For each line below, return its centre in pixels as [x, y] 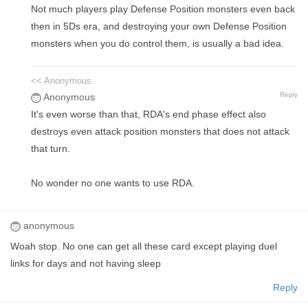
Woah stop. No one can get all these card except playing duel [144, 246]
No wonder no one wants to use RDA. [113, 183]
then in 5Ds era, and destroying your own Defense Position [159, 26]
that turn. [51, 149]
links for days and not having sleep [86, 264]
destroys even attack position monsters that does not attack [160, 132]
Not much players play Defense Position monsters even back [163, 9]
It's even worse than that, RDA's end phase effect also [148, 114]
